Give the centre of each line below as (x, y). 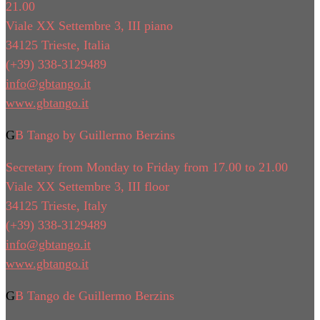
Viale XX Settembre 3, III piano (89, 26)
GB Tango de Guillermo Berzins (95, 296)
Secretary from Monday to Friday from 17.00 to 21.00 (147, 167)
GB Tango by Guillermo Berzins (95, 135)
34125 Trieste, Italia (58, 45)
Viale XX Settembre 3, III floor (87, 187)
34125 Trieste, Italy (56, 206)
